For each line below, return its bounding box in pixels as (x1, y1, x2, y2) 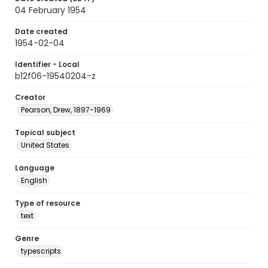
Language (15, 163, 54, 173)
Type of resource (15, 198, 80, 208)
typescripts (21, 246, 61, 256)
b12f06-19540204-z (15, 70, 96, 82)
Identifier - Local (15, 59, 80, 69)
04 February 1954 (15, 4, 86, 16)
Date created (15, 26, 68, 36)
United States (21, 140, 69, 150)
